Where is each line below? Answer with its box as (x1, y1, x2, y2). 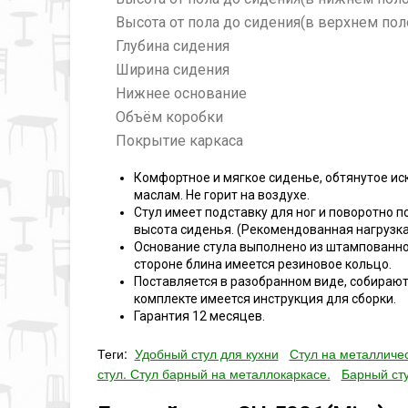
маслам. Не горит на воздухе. (133, 188, 310, 202)
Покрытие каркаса (115, 132, 243, 149)
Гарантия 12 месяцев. (133, 309, 265, 323)
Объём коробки (115, 108, 223, 126)
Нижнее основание (115, 85, 247, 102)
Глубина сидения (115, 37, 229, 55)
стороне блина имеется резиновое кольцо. (133, 257, 392, 271)
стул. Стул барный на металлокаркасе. (97, 364, 331, 382)
